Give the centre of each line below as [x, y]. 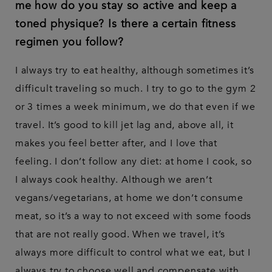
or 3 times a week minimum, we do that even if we [135, 107]
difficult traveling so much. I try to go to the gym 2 [136, 89]
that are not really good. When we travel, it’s [120, 235]
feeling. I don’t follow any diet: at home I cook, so [134, 162]
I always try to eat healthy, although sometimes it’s [135, 71]
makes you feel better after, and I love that [117, 144]
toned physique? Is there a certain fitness [126, 24]
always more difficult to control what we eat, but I [133, 253]
